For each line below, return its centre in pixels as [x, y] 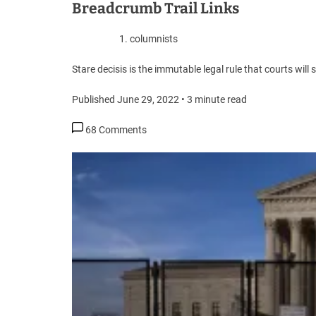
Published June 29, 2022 [126, 99]
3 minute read [217, 99]
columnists [154, 39]
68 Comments [116, 130]
